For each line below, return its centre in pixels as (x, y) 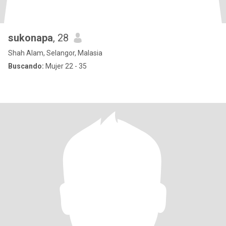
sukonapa (31, 38)
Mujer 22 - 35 (65, 66)
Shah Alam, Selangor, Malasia (55, 53)
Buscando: (26, 66)
